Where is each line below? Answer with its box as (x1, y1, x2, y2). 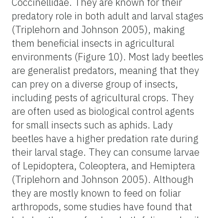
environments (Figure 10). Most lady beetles (12, 50, 203, 64)
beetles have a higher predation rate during (12, 132, 199, 145)
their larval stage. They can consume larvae (12, 145, 200, 159)
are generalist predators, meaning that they (12, 64, 199, 77)
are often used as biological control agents (12, 105, 194, 118)
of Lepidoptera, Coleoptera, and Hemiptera (12, 159, 195, 173)
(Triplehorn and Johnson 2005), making (12, 23, 185, 36)
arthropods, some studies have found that (12, 200, 192, 214)
